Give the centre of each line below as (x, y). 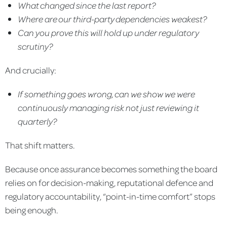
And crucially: (31, 70)
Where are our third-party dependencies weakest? (112, 18)
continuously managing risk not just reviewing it (108, 107)
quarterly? (37, 121)
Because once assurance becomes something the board (111, 168)
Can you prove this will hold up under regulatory (108, 32)
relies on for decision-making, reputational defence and (109, 182)
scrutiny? (35, 46)
